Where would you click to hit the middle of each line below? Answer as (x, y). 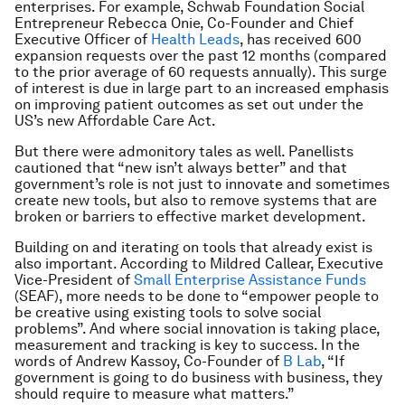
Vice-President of (74, 280)
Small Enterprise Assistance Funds (250, 280)
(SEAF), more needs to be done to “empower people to (197, 296)
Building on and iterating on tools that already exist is (193, 247)
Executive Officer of (83, 39)
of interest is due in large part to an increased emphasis (202, 88)
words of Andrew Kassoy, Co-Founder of (149, 361)
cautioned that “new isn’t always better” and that (181, 168)
